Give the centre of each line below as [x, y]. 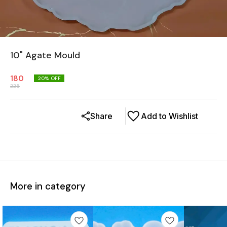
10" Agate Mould [45, 55]
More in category [48, 186]
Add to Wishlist [169, 116]
